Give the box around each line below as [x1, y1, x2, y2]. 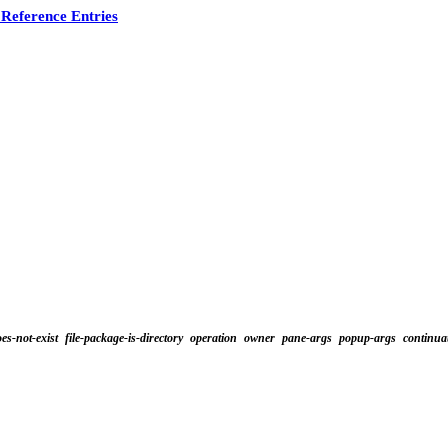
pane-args [282, 330, 332, 345]
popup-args [339, 330, 396, 345]
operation [190, 330, 237, 345]
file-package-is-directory [65, 330, 183, 345]
